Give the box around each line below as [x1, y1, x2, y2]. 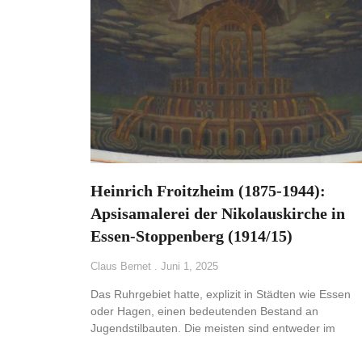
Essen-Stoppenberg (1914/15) [90, 227, 293, 246]
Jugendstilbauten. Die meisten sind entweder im [90, 322, 335, 335]
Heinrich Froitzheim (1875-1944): [90, 182, 326, 200]
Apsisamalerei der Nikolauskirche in [90, 204, 345, 223]
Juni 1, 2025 [158, 260, 218, 273]
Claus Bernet [90, 260, 154, 273]
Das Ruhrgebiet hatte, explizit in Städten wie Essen [90, 288, 351, 301]
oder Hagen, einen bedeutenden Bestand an [90, 305, 318, 318]
